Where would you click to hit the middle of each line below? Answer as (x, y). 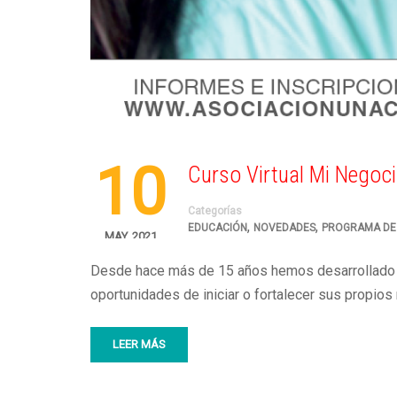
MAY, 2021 (130, 236)
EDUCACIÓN (218, 228)
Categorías (215, 211)
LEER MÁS (139, 344)
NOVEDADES (284, 228)
